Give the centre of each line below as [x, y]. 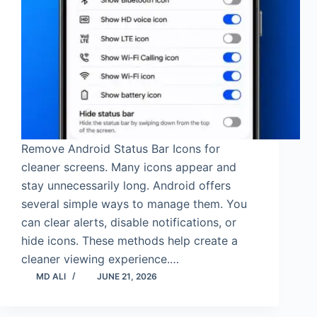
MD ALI [51, 276]
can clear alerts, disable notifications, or [129, 222]
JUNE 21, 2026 [127, 276]
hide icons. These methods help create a [129, 241]
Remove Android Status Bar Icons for [121, 149]
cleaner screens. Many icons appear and [129, 167]
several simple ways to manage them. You [134, 204]
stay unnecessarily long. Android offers [126, 185]
